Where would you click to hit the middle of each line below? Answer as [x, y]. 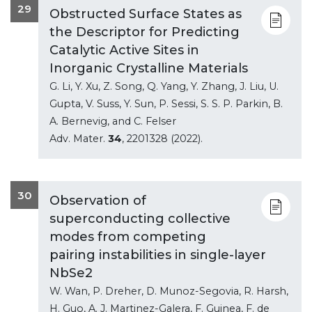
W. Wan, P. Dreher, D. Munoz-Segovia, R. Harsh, [169, 291]
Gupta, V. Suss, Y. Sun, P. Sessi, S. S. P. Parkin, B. [166, 103]
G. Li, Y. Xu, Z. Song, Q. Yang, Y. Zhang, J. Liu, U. [164, 86]
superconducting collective [140, 218]
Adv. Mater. [79, 138]
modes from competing [128, 236]
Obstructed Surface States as [146, 14]
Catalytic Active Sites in [124, 50]
